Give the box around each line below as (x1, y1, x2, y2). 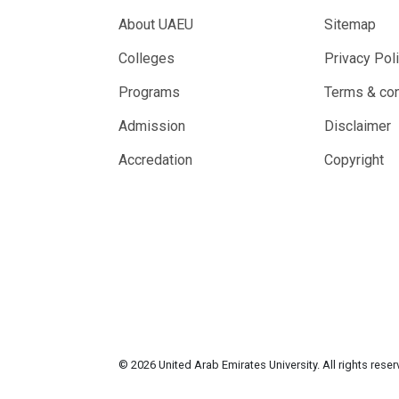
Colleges (118, 50, 175, 67)
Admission (118, 118, 185, 134)
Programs (118, 84, 180, 101)
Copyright (323, 151, 384, 168)
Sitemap (323, 16, 376, 33)
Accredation (118, 151, 192, 168)
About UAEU (118, 16, 193, 33)
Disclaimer (323, 118, 391, 134)
